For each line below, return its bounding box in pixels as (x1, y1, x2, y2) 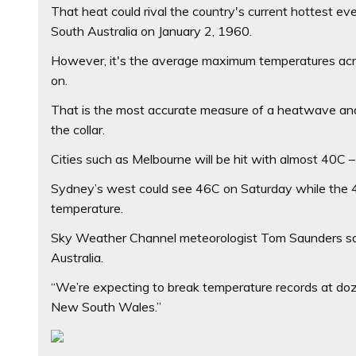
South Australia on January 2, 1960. (51, 22, 253, 39)
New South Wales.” (51, 298, 162, 315)
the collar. (51, 121, 106, 137)
